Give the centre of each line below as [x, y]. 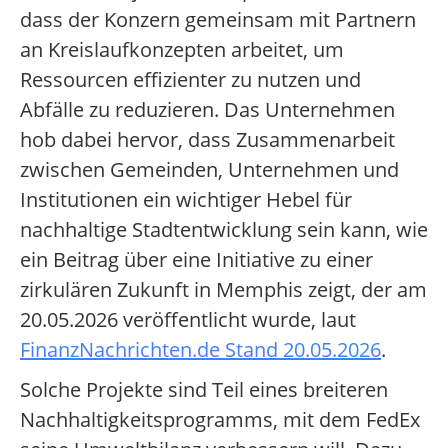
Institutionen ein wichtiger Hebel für [186, 200]
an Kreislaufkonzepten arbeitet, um [182, 50]
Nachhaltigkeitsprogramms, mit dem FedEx [220, 420]
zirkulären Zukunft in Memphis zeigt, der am [223, 290]
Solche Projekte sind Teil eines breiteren [204, 390]
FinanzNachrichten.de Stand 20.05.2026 [200, 350]
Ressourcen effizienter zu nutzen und [190, 80]
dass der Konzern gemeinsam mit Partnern [218, 20]
